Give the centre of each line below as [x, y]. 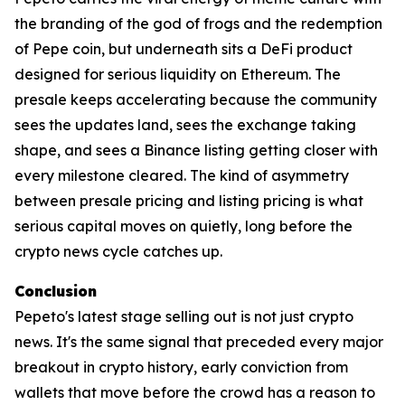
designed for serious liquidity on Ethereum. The [178, 75]
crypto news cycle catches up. [118, 252]
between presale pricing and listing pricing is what [189, 201]
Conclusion [56, 292]
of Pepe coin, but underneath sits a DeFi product [184, 49]
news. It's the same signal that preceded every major [199, 342]
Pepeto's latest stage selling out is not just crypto [184, 317]
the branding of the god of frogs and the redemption [198, 24]
